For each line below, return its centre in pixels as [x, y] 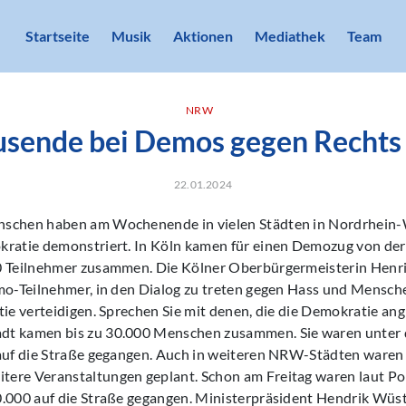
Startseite [57, 36]
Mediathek [290, 36]
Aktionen [203, 36]
